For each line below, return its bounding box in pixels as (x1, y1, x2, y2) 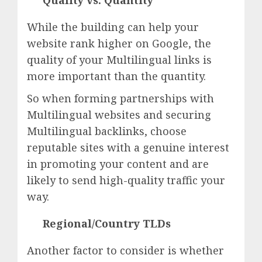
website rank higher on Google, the (27, 36, 211, 51)
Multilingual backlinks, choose (27, 124, 187, 139)
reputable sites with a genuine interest (27, 140, 229, 155)
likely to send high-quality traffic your (27, 173, 225, 188)
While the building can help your (27, 20, 199, 35)
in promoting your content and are (27, 157, 209, 171)
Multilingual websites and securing (27, 108, 211, 122)
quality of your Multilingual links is (27, 53, 212, 67)
